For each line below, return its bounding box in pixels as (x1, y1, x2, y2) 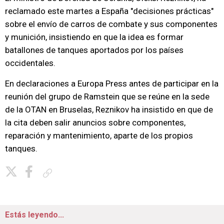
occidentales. (5, 58, 55, 68)
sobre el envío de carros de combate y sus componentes (5, 19, 217, 29)
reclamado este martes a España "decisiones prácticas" (5, 6, 213, 16)
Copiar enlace (56, 169, 92, 176)
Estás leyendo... (5, 210, 64, 219)
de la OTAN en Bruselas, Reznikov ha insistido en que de (5, 104, 213, 114)
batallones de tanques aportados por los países (5, 45, 183, 55)
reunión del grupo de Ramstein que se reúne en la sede (5, 91, 209, 101)
